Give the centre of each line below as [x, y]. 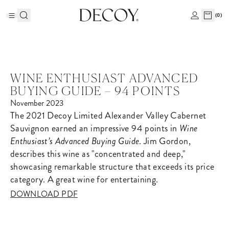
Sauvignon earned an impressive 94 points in [95, 128]
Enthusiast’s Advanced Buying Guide [75, 141]
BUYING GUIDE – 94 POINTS [96, 91]
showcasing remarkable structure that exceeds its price [112, 167]
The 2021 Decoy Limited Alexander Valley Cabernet [108, 116]
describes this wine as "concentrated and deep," [98, 154]
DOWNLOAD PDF [44, 194]
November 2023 [37, 103]
